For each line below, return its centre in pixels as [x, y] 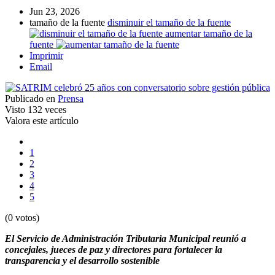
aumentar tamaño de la [209, 34]
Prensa [71, 99]
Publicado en [30, 99]
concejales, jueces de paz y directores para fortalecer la [114, 250]
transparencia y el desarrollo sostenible [82, 261]
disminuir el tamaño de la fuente [169, 23]
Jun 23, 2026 [55, 12]
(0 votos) [22, 218]
